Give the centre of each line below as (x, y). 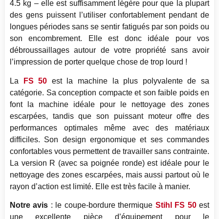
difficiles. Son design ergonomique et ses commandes (109, 139)
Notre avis (29, 205)
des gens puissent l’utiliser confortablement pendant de (109, 15)
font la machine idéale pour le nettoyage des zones (109, 104)
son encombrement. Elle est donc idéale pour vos (109, 39)
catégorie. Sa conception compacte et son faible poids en (109, 92)
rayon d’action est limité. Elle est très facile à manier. (100, 186)
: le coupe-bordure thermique (102, 205)
